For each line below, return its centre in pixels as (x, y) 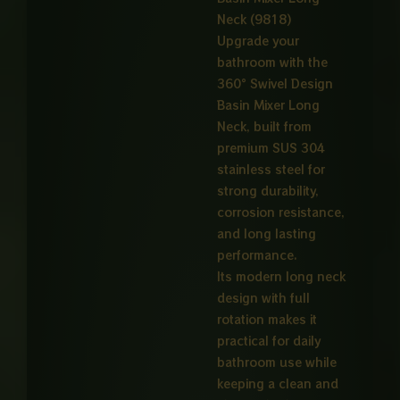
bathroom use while (277, 362)
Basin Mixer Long (269, 105)
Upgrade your (258, 41)
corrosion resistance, (281, 212)
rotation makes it (267, 320)
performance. (258, 255)
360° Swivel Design (275, 84)
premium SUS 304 (271, 148)
